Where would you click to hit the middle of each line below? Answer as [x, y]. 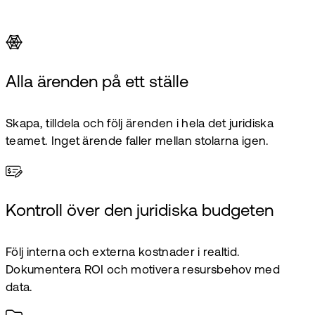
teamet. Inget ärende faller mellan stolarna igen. [137, 141]
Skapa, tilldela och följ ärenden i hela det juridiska [140, 124]
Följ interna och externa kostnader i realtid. [123, 252]
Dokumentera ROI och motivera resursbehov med [143, 270]
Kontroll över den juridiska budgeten [140, 211]
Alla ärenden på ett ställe [97, 83]
